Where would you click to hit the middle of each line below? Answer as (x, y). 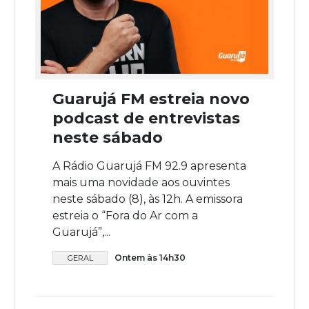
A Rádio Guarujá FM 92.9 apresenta (149, 166)
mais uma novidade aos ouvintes (141, 183)
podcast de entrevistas (146, 119)
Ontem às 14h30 (150, 258)
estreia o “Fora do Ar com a (125, 216)
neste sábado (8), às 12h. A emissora (148, 199)
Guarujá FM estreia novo (151, 99)
